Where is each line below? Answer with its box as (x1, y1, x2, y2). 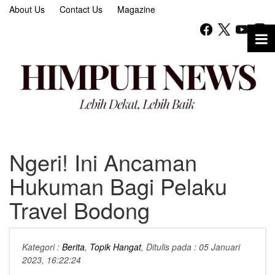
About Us (9, 3, 45, 15)
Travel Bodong (9, 194, 150, 226)
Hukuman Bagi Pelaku (9, 170, 227, 202)
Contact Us (60, 3, 103, 15)
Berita (62, 241, 85, 254)
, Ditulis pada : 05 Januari (141, 241, 240, 254)
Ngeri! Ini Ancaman (9, 146, 197, 178)
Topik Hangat (90, 241, 141, 254)
